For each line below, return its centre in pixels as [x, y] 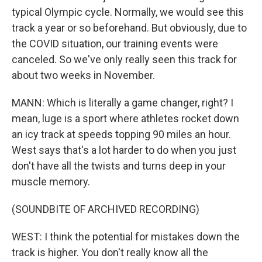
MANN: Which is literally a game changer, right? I [123, 103]
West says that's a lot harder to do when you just [124, 150]
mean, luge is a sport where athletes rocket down [125, 118]
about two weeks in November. [83, 75]
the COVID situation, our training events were [115, 44]
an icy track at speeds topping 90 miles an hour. [121, 134]
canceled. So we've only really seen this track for [124, 59]
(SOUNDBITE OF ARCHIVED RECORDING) [106, 209]
